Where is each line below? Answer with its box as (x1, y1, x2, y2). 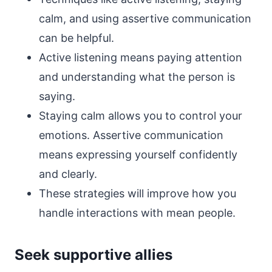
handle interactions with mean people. (39, 206, 236, 219)
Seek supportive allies (15, 246, 172, 263)
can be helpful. (39, 32, 114, 44)
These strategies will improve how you (39, 187, 236, 200)
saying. (39, 90, 75, 103)
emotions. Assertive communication (39, 129, 223, 141)
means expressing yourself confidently (39, 148, 237, 161)
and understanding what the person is (39, 70, 235, 83)
